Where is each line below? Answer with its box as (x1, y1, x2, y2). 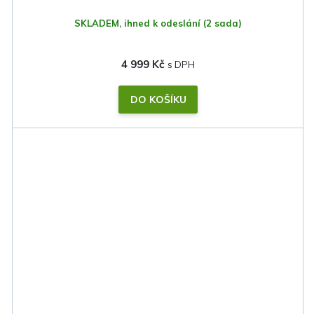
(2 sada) (203, 18, 242, 29)
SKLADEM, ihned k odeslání (74, 18, 203, 29)
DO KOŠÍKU (130, 93, 186, 107)
